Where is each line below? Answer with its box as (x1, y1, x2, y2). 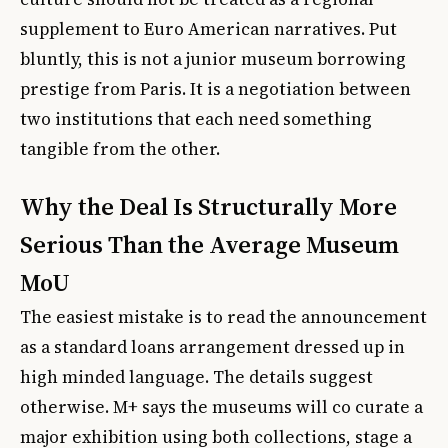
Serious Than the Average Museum (20, 227, 399, 261)
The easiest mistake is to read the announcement (20, 304, 427, 329)
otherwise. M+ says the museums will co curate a (20, 394, 423, 419)
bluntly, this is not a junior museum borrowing (20, 46, 406, 71)
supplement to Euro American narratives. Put (20, 16, 397, 41)
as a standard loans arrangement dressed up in (20, 334, 405, 359)
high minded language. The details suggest (20, 364, 373, 389)
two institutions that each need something (20, 106, 372, 131)
